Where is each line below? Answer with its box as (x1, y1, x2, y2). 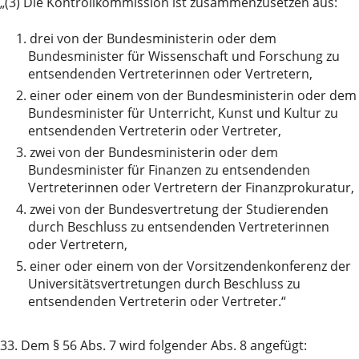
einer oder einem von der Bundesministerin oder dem (30, 87, 357, 105)
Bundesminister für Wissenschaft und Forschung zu (28, 47, 340, 66)
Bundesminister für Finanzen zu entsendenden (28, 161, 310, 179)
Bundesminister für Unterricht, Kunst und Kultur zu (28, 104, 338, 123)
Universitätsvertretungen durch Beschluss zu (28, 275, 301, 293)
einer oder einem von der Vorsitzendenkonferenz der (30, 257, 351, 276)
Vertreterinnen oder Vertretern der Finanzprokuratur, (28, 179, 354, 197)
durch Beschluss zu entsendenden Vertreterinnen (28, 218, 329, 236)
